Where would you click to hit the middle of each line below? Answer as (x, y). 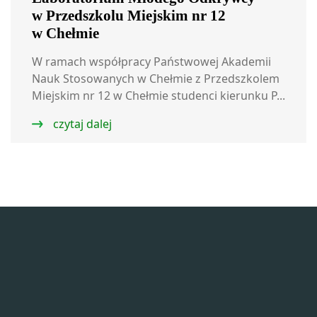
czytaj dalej (81, 124)
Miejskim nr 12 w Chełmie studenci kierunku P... (158, 96)
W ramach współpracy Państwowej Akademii (151, 62)
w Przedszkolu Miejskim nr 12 (129, 16)
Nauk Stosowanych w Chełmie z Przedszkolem (156, 79)
